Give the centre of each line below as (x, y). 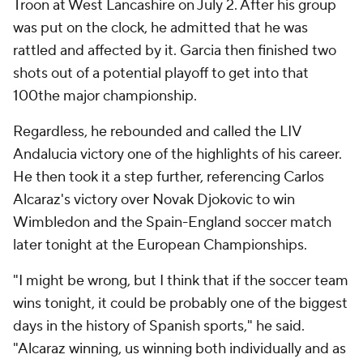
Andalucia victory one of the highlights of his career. (177, 154)
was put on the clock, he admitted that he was (160, 28)
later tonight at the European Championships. (160, 245)
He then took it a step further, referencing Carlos (169, 177)
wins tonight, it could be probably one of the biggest (180, 303)
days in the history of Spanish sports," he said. (159, 326)
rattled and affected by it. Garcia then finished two (175, 51)
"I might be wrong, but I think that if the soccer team (181, 281)
